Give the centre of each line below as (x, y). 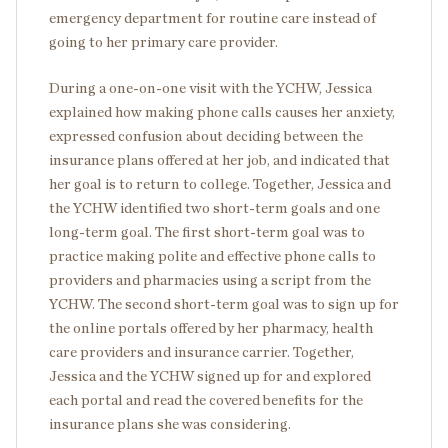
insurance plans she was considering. (170, 424)
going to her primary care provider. (163, 42)
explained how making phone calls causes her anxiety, (222, 112)
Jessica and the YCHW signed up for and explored (210, 376)
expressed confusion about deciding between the (206, 136)
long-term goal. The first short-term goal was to (207, 232)
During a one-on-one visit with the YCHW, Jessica (210, 88)
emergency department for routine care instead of (212, 18)
